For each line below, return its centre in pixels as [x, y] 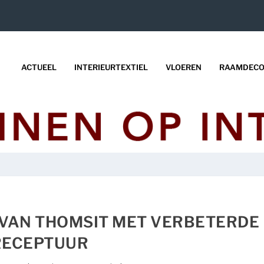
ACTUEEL [39, 67]
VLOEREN [183, 67]
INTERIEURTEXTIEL [111, 67]
